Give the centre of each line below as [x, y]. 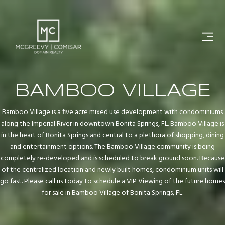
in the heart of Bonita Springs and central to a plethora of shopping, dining [113, 136]
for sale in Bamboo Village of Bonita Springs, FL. [113, 193]
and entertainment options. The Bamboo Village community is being [113, 147]
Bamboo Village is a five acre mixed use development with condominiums [113, 113]
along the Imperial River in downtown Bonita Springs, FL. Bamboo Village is [113, 124]
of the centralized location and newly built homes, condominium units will [113, 170]
